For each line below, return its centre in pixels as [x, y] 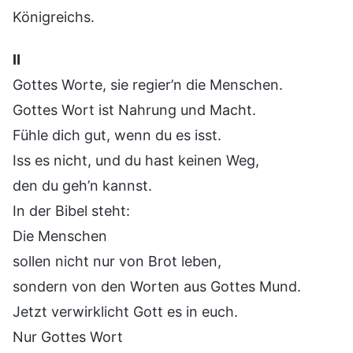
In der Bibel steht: [71, 210]
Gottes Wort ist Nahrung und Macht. [134, 110]
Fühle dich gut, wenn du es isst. [117, 135]
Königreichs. [54, 17]
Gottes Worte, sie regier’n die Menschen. [148, 84]
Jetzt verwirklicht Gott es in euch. [125, 311]
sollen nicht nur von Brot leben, [117, 261]
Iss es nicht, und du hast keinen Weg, [136, 160]
